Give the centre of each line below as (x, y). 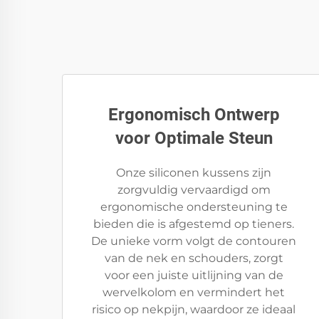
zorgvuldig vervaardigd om (194, 190)
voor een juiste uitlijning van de (194, 275)
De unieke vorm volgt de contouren (194, 241)
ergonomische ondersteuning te (194, 207)
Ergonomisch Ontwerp (194, 115)
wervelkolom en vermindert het (194, 292)
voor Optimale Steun (194, 138)
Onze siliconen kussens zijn (194, 173)
